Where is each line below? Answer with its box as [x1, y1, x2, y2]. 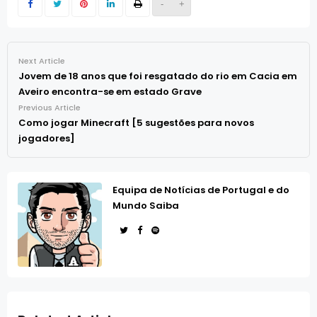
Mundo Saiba [113, 199, 179, 213]
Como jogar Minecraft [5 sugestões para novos [18, 116, 254, 130]
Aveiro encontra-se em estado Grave [18, 85, 202, 99]
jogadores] [18, 132, 75, 146]
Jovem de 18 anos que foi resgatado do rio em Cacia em [18, 69, 297, 83]
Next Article [18, 55, 65, 67]
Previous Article [18, 102, 81, 114]
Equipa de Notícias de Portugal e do [113, 183, 289, 197]
